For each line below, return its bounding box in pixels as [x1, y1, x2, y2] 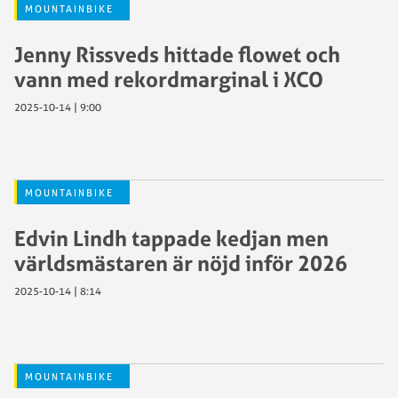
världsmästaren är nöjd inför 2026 [14, 249, 347, 276]
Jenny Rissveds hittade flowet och [14, 40, 340, 68]
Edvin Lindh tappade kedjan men [14, 224, 329, 251]
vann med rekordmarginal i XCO [14, 65, 323, 92]
